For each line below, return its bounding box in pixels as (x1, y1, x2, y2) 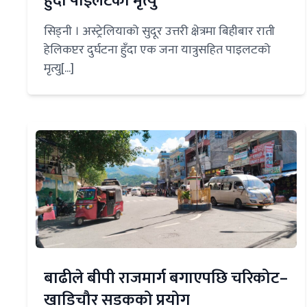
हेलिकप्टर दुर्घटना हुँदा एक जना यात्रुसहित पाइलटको (44, 40, 271, 61)
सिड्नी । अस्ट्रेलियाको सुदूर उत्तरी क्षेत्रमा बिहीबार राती (44, 21, 275, 42)
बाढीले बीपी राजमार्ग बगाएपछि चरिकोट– (44, 265, 288, 293)
